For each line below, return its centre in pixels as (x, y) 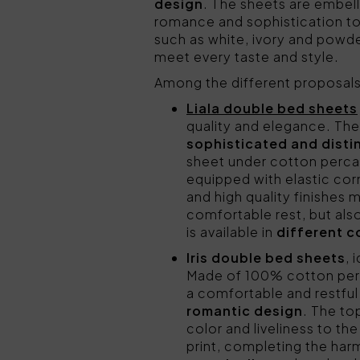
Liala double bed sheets (272, 108)
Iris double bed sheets (266, 258)
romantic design (245, 311)
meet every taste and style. (247, 57)
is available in (231, 232)
